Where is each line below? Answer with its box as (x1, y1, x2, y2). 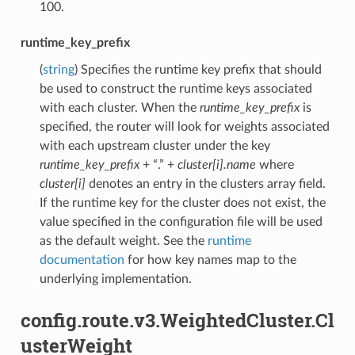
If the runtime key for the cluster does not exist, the (39, 196, 326, 209)
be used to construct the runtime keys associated (39, 82, 312, 95)
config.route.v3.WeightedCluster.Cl (20, 307, 334, 333)
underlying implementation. (39, 272, 192, 285)
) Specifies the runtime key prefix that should (74, 63, 322, 76)
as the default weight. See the (39, 234, 208, 247)
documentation (39, 253, 124, 266)
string (42, 63, 74, 76)
